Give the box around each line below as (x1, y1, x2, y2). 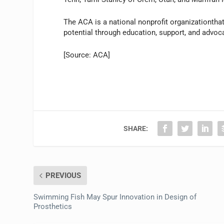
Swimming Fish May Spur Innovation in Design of (33, 192, 197, 201)
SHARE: (123, 124, 148, 132)
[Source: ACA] (63, 50, 110, 59)
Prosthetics (33, 201, 72, 211)
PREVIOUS (45, 170, 81, 180)
